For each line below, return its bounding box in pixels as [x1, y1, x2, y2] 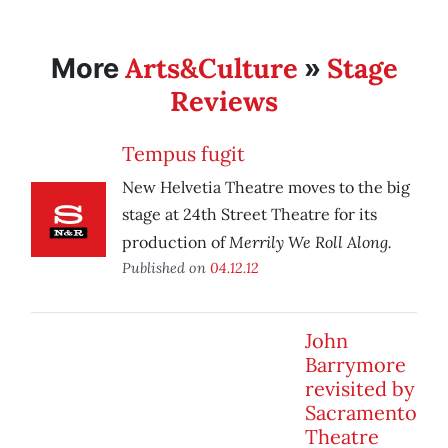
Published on [122, 258, 210, 278]
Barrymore [305, 352, 406, 378]
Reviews [170, 84, 278, 119]
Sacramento [305, 400, 417, 426]
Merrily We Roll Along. [229, 231, 392, 253]
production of [122, 232, 229, 253]
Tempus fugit [122, 141, 245, 167]
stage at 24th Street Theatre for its [122, 204, 377, 225]
